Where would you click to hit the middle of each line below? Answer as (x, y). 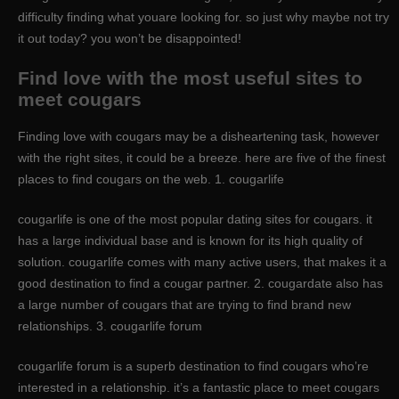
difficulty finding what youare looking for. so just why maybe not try (204, 16)
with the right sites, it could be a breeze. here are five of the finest (202, 158)
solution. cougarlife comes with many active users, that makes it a (202, 262)
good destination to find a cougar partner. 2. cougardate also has (200, 284)
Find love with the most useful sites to (190, 77)
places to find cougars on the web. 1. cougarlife (151, 179)
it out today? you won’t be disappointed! (130, 38)
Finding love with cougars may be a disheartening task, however (199, 137)
